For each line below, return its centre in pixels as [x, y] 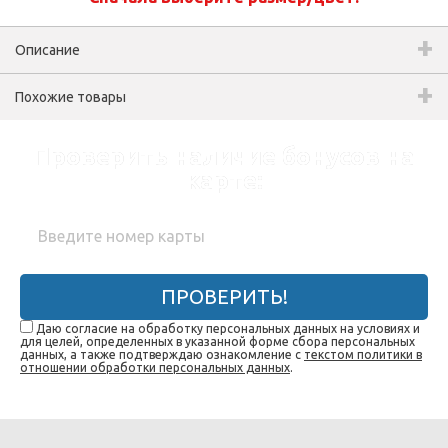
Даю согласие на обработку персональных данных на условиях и [228, 328]
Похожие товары [70, 97]
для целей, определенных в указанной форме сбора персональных [217, 341]
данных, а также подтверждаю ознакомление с [162, 354]
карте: [224, 180]
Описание [47, 50]
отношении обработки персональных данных [155, 367]
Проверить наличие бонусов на [224, 156]
